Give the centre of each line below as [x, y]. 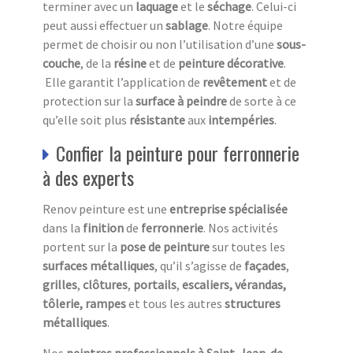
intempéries [241, 119]
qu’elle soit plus [86, 119]
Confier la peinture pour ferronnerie [178, 152]
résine [130, 63]
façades [265, 265]
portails [155, 284]
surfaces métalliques [98, 265]
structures [251, 303]
